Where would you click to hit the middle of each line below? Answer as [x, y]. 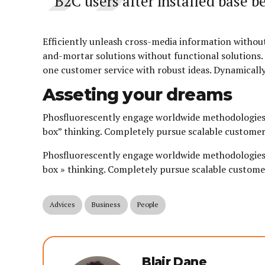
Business [106, 205]
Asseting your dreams [138, 95]
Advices [62, 205]
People [148, 205]
